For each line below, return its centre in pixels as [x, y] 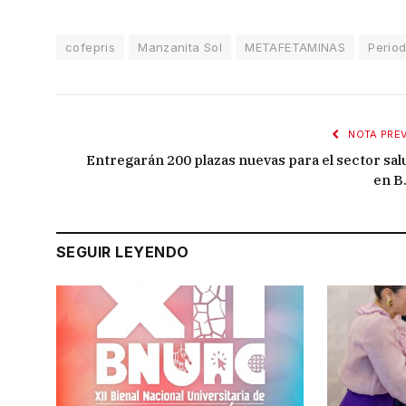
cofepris [91, 47]
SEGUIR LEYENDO [123, 251]
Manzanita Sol [180, 47]
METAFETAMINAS [295, 47]
